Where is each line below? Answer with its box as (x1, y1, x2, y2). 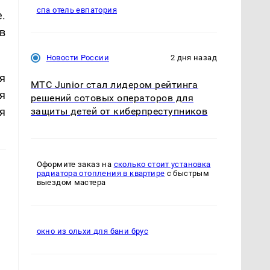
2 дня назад (170, 53, 217, 63)
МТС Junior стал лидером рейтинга (30, 79, 198, 91)
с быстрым (165, 169, 210, 178)
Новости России (46, 53, 109, 63)
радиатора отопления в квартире (36, 169, 165, 178)
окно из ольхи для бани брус (36, 227, 149, 236)
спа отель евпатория (36, 5, 118, 15)
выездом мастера (36, 178, 106, 187)
